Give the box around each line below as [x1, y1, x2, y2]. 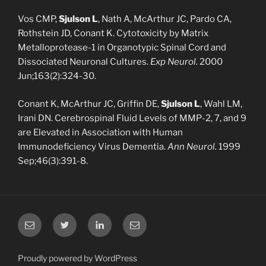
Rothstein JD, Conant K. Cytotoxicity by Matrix [18, 28, 208, 39]
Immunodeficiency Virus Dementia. [18, 141, 167, 152]
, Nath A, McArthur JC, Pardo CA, [98, 14, 232, 24]
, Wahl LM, [200, 98, 242, 109]
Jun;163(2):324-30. [18, 71, 96, 81]
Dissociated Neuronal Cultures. [18, 56, 150, 67]
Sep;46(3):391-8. [18, 155, 88, 166]
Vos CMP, [18, 14, 59, 24]
